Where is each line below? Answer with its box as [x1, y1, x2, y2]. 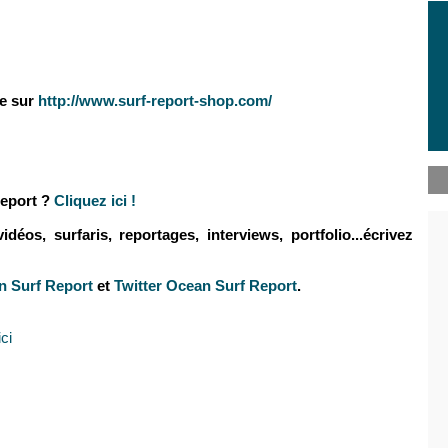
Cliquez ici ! [50, 192, 136, 209]
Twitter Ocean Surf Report [114, 277, 297, 294]
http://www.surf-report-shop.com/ [38, 92, 272, 109]
